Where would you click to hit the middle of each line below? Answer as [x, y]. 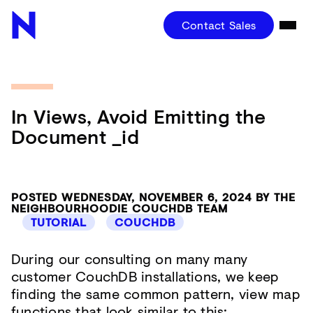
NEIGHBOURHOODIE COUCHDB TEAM [119, 208]
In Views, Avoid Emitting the [139, 116]
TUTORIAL [59, 222]
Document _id [75, 137]
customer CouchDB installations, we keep [145, 276]
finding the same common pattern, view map [156, 294]
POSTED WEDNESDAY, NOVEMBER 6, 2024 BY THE [153, 197]
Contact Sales [218, 25]
